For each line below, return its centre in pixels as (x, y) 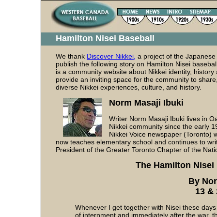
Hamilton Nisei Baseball (105, 38)
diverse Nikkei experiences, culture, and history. (129, 87)
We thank (71, 56)
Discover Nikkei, (111, 56)
